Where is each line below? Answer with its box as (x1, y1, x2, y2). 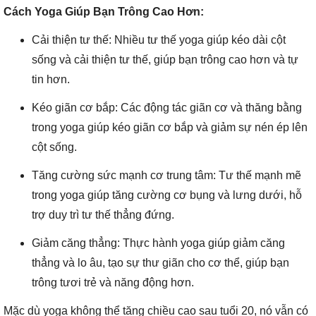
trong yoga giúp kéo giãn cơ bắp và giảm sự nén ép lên (32, 121, 308, 133)
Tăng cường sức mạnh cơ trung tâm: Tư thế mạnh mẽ (32, 169, 301, 181)
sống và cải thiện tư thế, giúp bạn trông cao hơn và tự (32, 54, 298, 66)
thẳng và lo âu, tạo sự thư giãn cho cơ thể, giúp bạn (32, 257, 289, 269)
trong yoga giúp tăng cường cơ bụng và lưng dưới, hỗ (32, 189, 302, 201)
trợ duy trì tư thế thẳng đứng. (32, 209, 174, 221)
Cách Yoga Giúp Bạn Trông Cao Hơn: (4, 6, 204, 18)
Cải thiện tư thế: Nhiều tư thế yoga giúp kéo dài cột (32, 34, 286, 46)
